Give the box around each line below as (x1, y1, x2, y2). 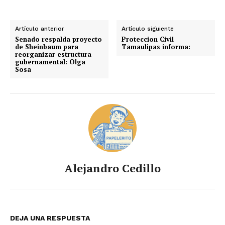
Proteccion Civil (122, 34, 174, 44)
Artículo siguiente (122, 25, 174, 32)
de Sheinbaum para (15, 42, 78, 51)
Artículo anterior (15, 25, 64, 32)
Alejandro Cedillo (64, 160, 161, 175)
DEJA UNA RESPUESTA (10, 213, 90, 222)
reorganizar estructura (15, 49, 91, 59)
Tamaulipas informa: (122, 42, 191, 51)
